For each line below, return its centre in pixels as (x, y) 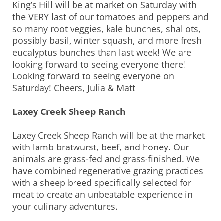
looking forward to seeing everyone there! (99, 64)
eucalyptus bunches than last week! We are (102, 53)
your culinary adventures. (65, 206)
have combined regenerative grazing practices (108, 171)
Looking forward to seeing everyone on (93, 76)
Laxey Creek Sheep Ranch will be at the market (109, 135)
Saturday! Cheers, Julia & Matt (74, 88)
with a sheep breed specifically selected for (102, 183)
